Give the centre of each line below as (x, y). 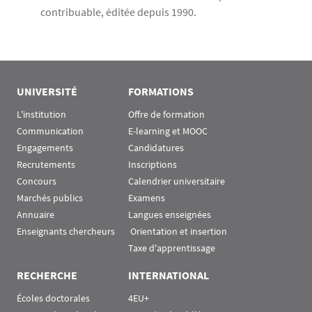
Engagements (45, 148)
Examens (147, 198)
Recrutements (46, 164)
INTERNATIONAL (169, 275)
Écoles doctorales (53, 298)
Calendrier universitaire (177, 181)
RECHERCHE (47, 275)
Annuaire (36, 214)
